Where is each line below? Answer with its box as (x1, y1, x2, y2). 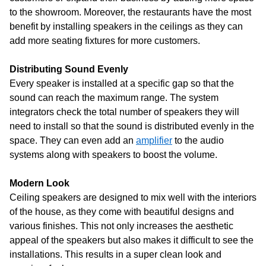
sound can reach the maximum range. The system (9, 93, 218, 103)
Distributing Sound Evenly (9, 64, 128, 74)
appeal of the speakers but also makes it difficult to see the (9, 235, 254, 245)
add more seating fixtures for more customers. (9, 36, 200, 46)
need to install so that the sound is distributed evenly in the (9, 121, 254, 131)
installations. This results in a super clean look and (9, 249, 221, 259)
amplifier (136, 135, 172, 145)
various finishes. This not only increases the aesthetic (9, 221, 233, 231)
